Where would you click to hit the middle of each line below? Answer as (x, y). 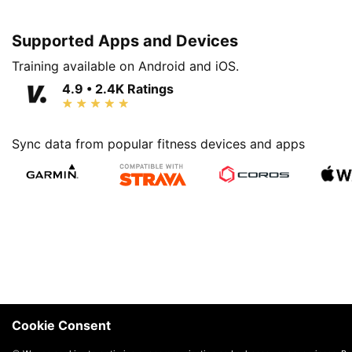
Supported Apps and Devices (125, 40)
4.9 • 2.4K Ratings (118, 88)
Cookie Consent (61, 325)
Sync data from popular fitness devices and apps (158, 144)
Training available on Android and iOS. (125, 66)
